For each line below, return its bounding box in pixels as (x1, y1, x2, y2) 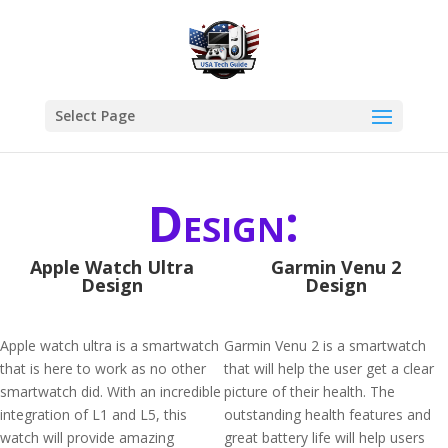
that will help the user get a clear (224, 359, 434, 378)
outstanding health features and (224, 405, 431, 424)
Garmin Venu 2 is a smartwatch (224, 336, 426, 355)
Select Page (54, 106, 135, 125)
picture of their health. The (224, 382, 395, 401)
